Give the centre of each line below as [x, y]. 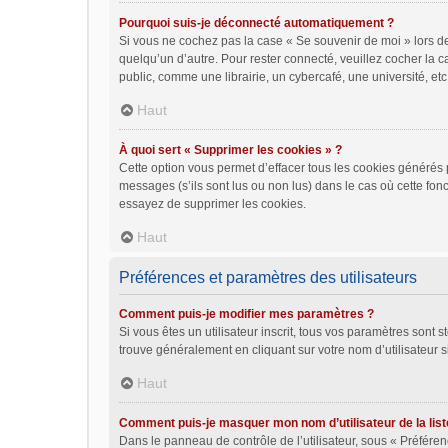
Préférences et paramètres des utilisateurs [268, 277]
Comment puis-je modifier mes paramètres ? [246, 314]
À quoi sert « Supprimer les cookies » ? [230, 150]
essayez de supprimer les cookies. [212, 204]
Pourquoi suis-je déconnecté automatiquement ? [256, 23]
